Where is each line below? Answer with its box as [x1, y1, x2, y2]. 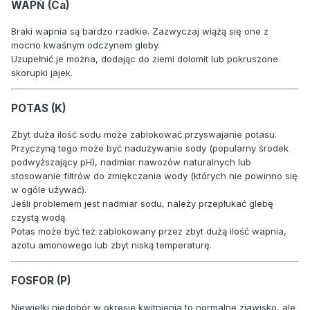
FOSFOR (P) [11, 274, 71, 288]
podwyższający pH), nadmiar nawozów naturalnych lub [11, 156, 251, 168]
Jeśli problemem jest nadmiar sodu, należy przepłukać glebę [11, 198, 273, 210]
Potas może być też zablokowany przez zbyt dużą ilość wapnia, [11, 226, 286, 237]
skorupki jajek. [11, 66, 73, 78]
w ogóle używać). [11, 184, 86, 196]
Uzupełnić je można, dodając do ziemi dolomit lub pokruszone [11, 53, 278, 64]
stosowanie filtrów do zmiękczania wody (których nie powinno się [11, 170, 298, 182]
